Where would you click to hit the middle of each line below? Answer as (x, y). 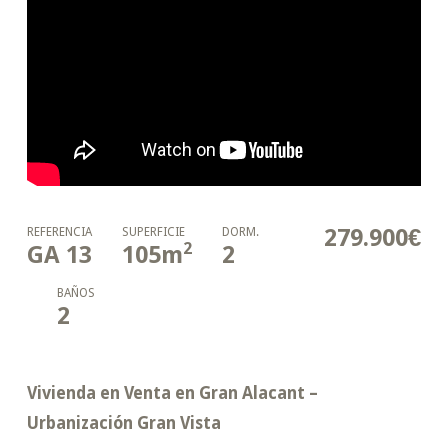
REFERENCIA (59, 231)
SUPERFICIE (153, 231)
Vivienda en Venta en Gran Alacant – (172, 392)
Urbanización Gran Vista (123, 422)
